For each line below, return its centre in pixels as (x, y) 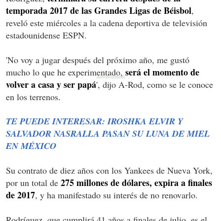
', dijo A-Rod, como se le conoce (155, 84)
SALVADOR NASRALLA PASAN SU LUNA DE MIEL (108, 133)
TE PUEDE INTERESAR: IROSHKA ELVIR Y (94, 121)
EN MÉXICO (31, 146)
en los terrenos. (33, 96)
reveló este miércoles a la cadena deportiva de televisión (107, 22)
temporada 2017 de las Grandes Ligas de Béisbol (99, 10)
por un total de (32, 182)
